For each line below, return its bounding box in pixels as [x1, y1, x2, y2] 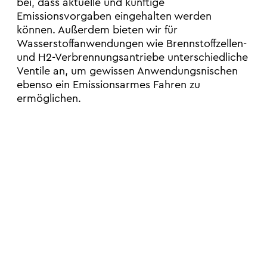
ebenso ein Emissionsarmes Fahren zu [17, 79, 201, 91]
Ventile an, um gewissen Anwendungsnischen [17, 66, 238, 77]
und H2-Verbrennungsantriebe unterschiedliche [17, 52, 249, 63]
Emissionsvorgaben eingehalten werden [17, 11, 212, 22]
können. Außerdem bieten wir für [17, 24, 178, 36]
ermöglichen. [17, 93, 82, 104]
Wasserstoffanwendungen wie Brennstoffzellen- [17, 38, 247, 49]
